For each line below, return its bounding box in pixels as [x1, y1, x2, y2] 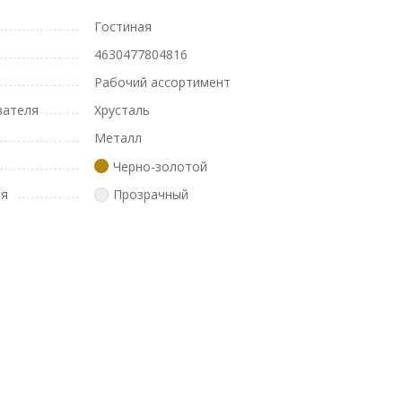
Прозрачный [113, 186, 189, 203]
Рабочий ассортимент [94, 74, 232, 91]
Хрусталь [94, 101, 151, 118]
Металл [94, 129, 143, 146]
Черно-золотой [113, 157, 208, 175]
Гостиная [94, 18, 153, 35]
